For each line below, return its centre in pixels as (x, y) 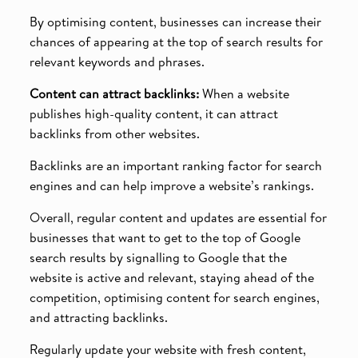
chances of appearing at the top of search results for (176, 41)
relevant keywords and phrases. (117, 61)
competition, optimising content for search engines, (174, 297)
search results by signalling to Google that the (158, 257)
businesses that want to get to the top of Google (165, 237)
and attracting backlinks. (98, 317)
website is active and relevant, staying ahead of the (171, 277)
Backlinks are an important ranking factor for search (175, 165)
